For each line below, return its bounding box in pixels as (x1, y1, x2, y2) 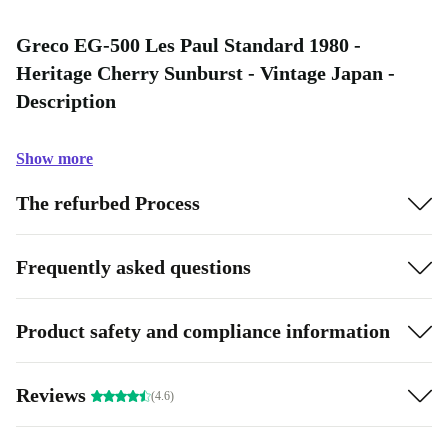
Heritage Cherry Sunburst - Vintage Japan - (16, 62, 395, 84)
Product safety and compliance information (16, 319, 390, 342)
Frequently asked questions (16, 255, 251, 278)
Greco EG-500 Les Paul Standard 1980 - (16, 34, 361, 56)
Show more (16, 150, 93, 167)
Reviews (16, 383, 91, 406)
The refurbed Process (16, 191, 200, 214)
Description (16, 90, 116, 112)
